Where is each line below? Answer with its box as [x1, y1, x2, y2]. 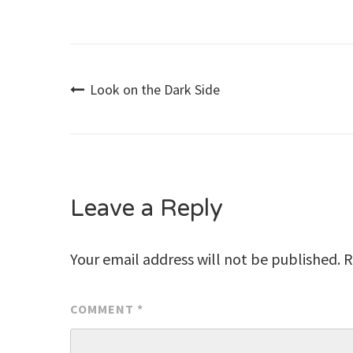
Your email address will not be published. [70, 249, 341, 269]
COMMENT [70, 301, 138, 318]
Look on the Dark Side [90, 80, 221, 98]
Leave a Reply [70, 193, 224, 223]
